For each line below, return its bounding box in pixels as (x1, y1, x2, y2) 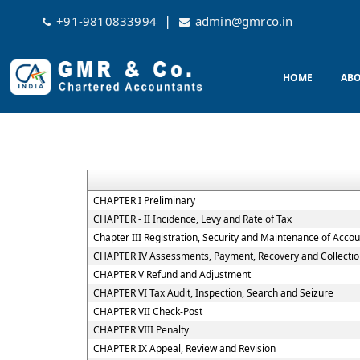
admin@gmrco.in (194, 13, 293, 29)
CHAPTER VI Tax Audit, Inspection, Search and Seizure (92, 286, 333, 300)
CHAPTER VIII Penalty (92, 323, 189, 337)
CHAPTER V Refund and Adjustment (92, 268, 251, 281)
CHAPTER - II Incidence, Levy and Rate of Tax (92, 212, 292, 226)
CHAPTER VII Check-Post (92, 305, 202, 318)
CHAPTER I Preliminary (92, 194, 195, 207)
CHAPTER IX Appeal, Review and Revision (92, 342, 276, 355)
